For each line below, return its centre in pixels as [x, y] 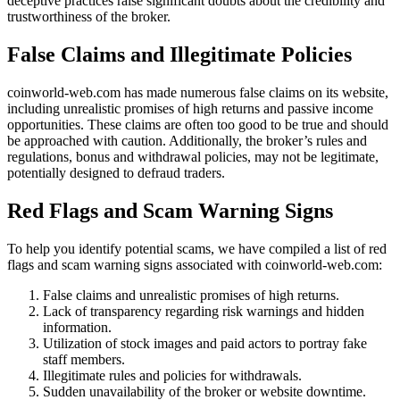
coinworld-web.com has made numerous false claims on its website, [198, 92]
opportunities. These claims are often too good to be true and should [198, 124]
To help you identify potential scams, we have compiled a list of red [197, 248]
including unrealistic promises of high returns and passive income [190, 108]
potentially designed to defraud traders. [116, 172]
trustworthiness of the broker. [89, 16]
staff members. [84, 359]
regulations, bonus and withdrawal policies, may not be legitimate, [193, 156]
